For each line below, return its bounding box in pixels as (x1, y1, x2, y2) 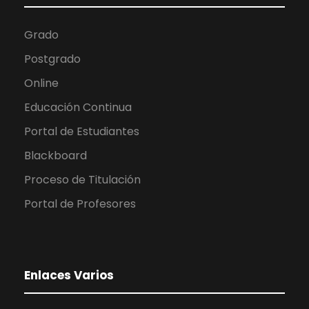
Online (24, 74, 59, 91)
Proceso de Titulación (24, 171, 141, 188)
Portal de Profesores (24, 195, 136, 212)
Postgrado (24, 50, 81, 67)
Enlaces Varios (24, 266, 114, 283)
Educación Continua (24, 99, 132, 115)
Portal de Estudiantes (24, 123, 139, 139)
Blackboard (24, 147, 87, 163)
